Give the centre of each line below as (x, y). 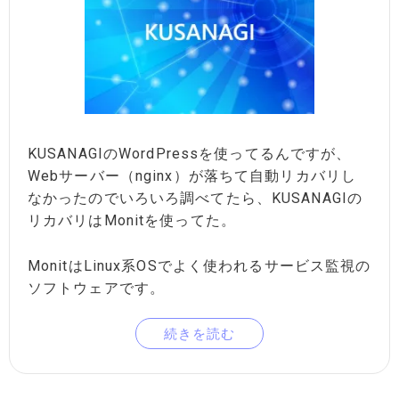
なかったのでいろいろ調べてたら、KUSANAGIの (195, 199)
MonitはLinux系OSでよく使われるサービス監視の (199, 265)
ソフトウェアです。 (97, 288)
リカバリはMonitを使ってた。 (132, 221)
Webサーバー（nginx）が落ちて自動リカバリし (192, 176)
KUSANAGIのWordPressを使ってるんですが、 (190, 154)
